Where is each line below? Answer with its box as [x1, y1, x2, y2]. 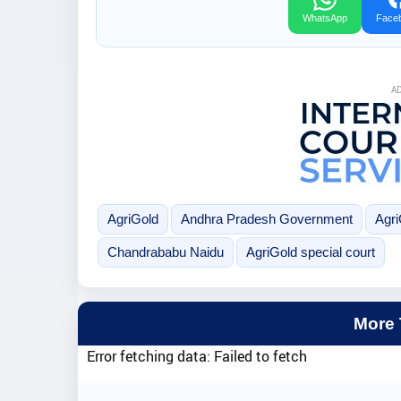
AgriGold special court [245, 244, 375, 260]
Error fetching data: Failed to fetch [87, 346, 307, 366]
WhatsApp [303, 12, 347, 23]
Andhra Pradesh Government [180, 211, 353, 227]
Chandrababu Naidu [107, 244, 224, 260]
